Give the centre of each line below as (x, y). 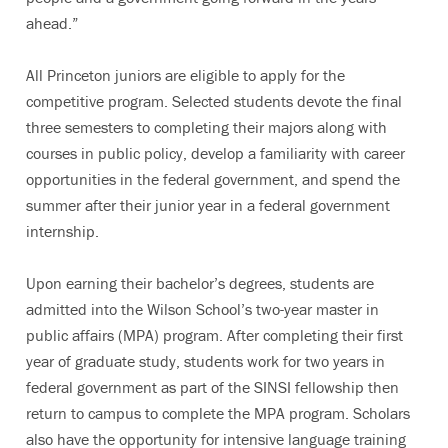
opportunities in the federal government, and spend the (213, 178)
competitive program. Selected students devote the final (214, 100)
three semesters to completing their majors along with (206, 126)
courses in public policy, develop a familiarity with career (215, 152)
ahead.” (52, 22)
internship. (62, 230)
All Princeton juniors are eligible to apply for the (185, 74)
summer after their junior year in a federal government (208, 204)
